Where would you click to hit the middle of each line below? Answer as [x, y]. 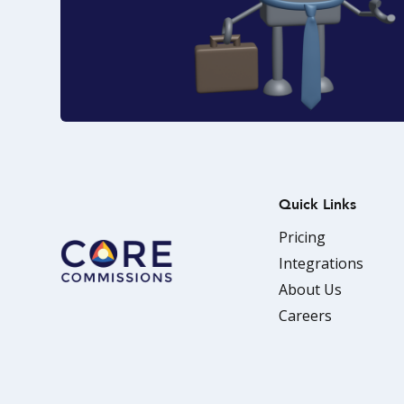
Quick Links [318, 204]
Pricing [303, 237]
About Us [311, 289]
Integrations [321, 263]
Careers [306, 315]
